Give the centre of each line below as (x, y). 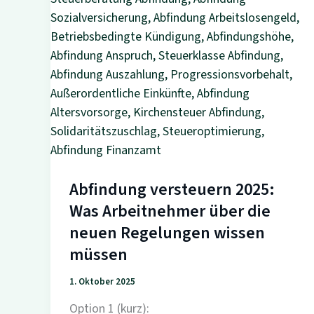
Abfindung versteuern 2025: (172, 190)
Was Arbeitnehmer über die (170, 211)
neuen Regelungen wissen (167, 233)
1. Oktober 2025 (102, 282)
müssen (98, 255)
